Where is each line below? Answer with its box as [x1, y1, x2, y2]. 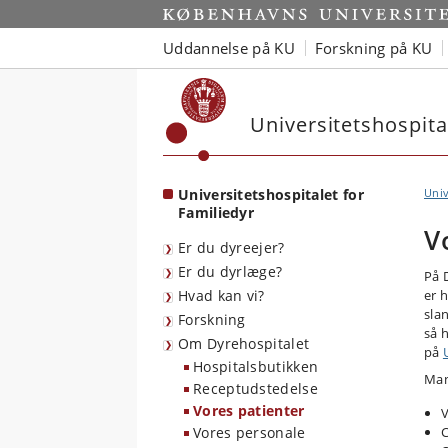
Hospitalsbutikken [193, 357, 319, 376]
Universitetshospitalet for [178, 185, 364, 204]
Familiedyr [178, 203, 254, 222]
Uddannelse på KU [163, 37, 295, 58]
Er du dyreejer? [178, 238, 285, 257]
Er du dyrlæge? [178, 262, 283, 281]
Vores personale [193, 423, 306, 442]
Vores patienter [193, 401, 305, 420]
